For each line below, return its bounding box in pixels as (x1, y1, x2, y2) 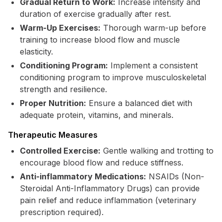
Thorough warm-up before (101, 23, 206, 33)
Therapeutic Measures (8, 130, 98, 140)
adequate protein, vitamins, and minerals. (20, 110, 173, 120)
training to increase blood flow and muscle (20, 35, 180, 45)
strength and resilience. (20, 84, 107, 94)
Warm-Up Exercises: (20, 23, 101, 33)
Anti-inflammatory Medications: (20, 171, 146, 181)
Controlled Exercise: (20, 146, 101, 156)
